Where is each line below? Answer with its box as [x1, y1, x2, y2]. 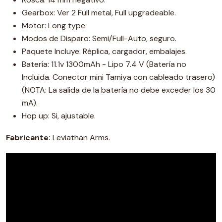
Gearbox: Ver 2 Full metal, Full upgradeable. [22, 7, 176, 18]
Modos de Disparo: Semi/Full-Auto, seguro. [22, 33, 176, 44]
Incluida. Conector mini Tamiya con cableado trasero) [22, 72, 215, 82]
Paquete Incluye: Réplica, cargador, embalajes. [22, 46, 187, 56]
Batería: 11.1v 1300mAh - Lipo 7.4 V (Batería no [22, 59, 186, 69]
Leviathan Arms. [51, 132, 110, 143]
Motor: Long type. [22, 20, 87, 31]
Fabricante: [6, 132, 51, 143]
